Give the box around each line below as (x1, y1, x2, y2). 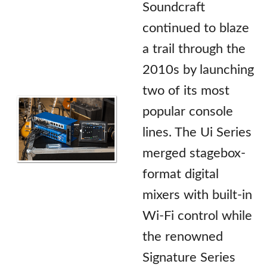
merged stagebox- (142, 146, 246, 160)
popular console (142, 104, 233, 118)
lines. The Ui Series (142, 125, 252, 139)
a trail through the (142, 42, 246, 55)
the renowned (142, 229, 223, 243)
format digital (142, 167, 219, 181)
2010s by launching (142, 63, 254, 76)
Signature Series (142, 250, 235, 264)
